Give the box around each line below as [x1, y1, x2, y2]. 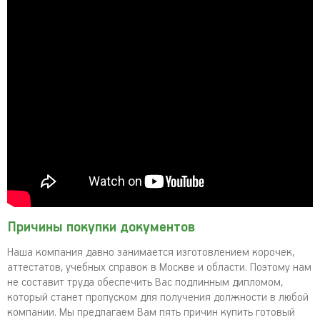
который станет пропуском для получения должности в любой [7, 291, 309, 304]
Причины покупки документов [7, 219, 195, 236]
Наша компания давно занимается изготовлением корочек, [7, 246, 294, 259]
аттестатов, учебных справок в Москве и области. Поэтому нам [7, 261, 311, 274]
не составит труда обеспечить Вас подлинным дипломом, [7, 276, 283, 289]
